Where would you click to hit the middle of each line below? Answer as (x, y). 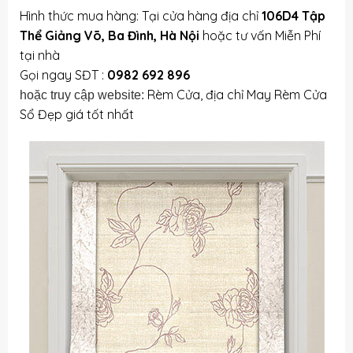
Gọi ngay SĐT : (63, 75)
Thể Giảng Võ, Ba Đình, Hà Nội (109, 36)
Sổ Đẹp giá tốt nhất (76, 115)
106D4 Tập (293, 16)
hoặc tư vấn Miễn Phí (260, 36)
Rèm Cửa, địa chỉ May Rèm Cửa (237, 95)
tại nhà (39, 56)
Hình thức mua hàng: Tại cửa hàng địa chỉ (140, 16)
